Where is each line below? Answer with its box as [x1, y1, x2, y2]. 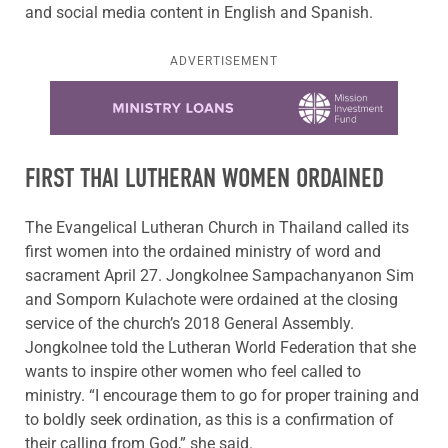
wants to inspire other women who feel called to [25, 361, 361, 381]
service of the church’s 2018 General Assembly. [25, 313, 354, 333]
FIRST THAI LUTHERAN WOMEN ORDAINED [25, 163, 384, 195]
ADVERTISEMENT [170, 53, 278, 68]
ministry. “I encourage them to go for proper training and [25, 385, 419, 405]
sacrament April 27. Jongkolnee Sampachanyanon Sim [25, 265, 414, 285]
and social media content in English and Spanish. [25, 2, 373, 22]
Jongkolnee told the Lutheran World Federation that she [25, 337, 416, 357]
